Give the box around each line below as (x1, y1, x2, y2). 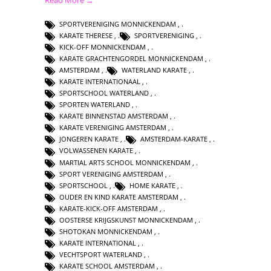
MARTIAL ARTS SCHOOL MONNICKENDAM (59, 157, 191, 167)
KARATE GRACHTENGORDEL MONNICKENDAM (59, 53, 203, 63)
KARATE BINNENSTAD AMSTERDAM (59, 111, 168, 121)
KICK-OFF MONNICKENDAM (59, 42, 146, 51)
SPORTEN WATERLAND (59, 100, 130, 109)
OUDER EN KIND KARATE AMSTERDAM (59, 192, 178, 201)
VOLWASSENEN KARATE (59, 146, 133, 155)
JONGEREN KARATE (59, 134, 119, 144)
